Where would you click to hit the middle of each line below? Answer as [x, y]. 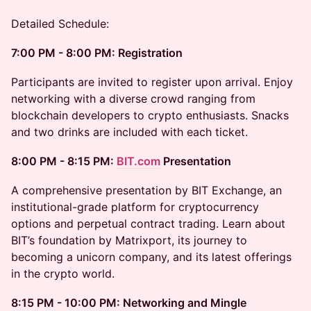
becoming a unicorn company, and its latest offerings [151, 257]
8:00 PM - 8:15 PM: [64, 161]
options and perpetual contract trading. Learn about [148, 224]
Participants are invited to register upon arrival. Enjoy [152, 82]
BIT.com [138, 161]
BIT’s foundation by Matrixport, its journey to [129, 240]
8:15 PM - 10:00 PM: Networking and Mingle [129, 303]
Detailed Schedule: [60, 24]
